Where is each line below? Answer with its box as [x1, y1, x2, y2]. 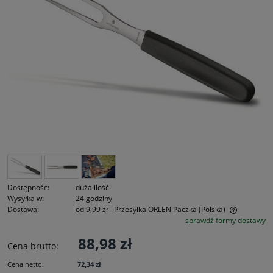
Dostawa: [7, 204, 39, 214]
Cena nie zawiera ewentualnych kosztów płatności [19, 216, 200, 227]
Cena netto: [7, 259, 44, 269]
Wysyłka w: [7, 193, 44, 204]
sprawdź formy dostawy [185, 214, 266, 225]
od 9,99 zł [76, 204, 108, 214]
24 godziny [76, 193, 112, 204]
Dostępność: [7, 182, 49, 193]
